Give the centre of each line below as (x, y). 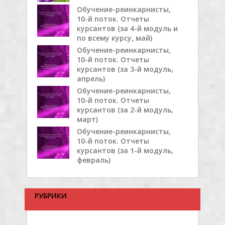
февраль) (94, 160)
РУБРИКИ (51, 196)
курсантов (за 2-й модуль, (125, 110)
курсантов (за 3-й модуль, (125, 69)
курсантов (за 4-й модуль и (127, 29)
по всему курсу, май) (115, 38)
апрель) (91, 79)
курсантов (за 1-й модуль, (125, 151)
